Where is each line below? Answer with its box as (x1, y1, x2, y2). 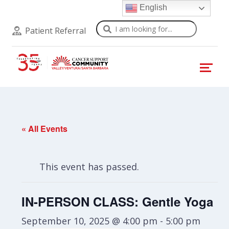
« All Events (21, 123, 68, 134)
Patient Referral (25, 25, 86, 36)
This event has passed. (39, 161, 140, 173)
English (138, 3, 168, 12)
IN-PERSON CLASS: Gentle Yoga (21, 193, 214, 210)
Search (95, 20, 125, 33)
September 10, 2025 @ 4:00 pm (21, 215, 158, 227)
